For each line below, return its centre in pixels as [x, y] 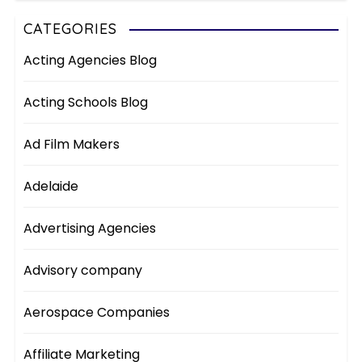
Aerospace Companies [97, 312]
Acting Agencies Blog [90, 60]
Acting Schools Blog [86, 102]
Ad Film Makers [72, 144]
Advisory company [83, 270]
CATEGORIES [71, 28]
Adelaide [51, 186]
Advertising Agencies [90, 228]
